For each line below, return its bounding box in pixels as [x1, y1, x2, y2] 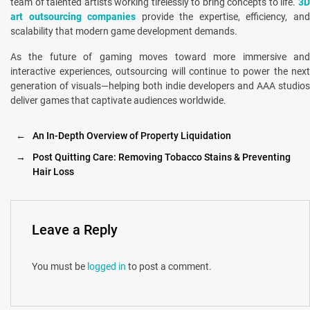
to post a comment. [126, 260, 212, 272]
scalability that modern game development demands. [10, 25, 237, 37]
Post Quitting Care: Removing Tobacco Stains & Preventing [32, 151, 291, 163]
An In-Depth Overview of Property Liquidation [32, 129, 231, 141]
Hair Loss [32, 165, 74, 177]
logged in [87, 260, 126, 272]
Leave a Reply [32, 221, 118, 238]
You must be [32, 260, 87, 272]
